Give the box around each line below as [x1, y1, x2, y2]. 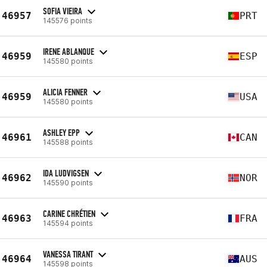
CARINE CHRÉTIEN [43, 207, 95, 219]
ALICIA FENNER [43, 86, 88, 98]
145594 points [43, 218, 93, 228]
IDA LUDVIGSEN [43, 167, 89, 179]
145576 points [43, 15, 92, 25]
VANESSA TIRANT [43, 248, 93, 260]
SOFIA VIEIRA [43, 5, 82, 17]
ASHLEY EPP [43, 126, 80, 138]
